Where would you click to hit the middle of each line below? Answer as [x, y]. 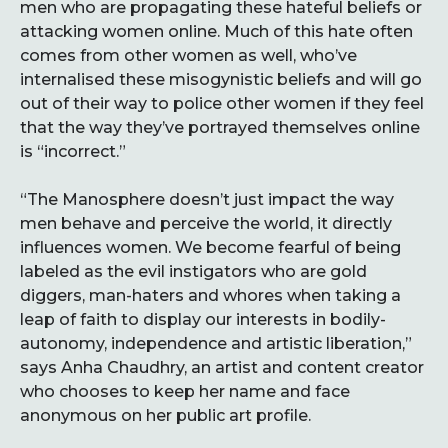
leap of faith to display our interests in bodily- [203, 319]
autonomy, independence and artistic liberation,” [216, 343]
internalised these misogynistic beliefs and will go [221, 79]
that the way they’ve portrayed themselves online [220, 127]
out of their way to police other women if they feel [222, 103]
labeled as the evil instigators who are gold [193, 271]
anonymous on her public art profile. [165, 415]
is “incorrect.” [73, 151]
